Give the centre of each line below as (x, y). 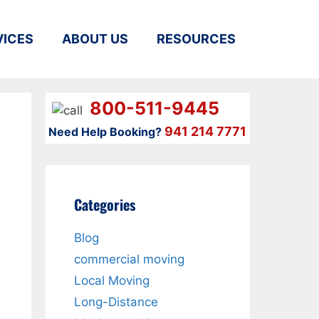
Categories (104, 204)
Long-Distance (116, 302)
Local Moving (111, 281)
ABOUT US (95, 39)
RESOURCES (196, 39)
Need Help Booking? (105, 132)
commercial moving (129, 259)
